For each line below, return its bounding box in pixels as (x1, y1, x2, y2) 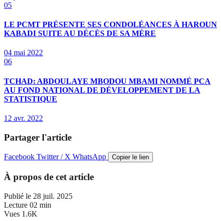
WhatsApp (73, 152, 108, 161)
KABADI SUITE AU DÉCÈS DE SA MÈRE (4, 29, 156, 38)
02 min (30, 200, 51, 209)
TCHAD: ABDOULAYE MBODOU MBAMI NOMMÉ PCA (4, 76, 211, 85)
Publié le (4, 191, 31, 200)
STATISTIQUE (4, 94, 57, 103)
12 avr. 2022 (4, 113, 43, 122)
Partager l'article (4, 132, 72, 143)
